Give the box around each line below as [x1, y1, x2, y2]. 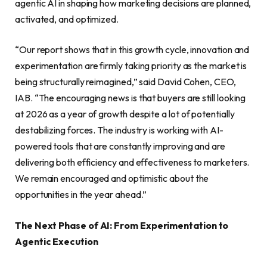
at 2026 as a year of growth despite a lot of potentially [15, 108, 235, 120]
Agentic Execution [15, 235, 98, 247]
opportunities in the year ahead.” [15, 188, 147, 201]
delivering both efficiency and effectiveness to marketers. [15, 156, 250, 169]
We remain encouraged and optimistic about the [15, 172, 209, 185]
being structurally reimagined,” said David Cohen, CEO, [15, 76, 236, 88]
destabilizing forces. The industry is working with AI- [15, 124, 223, 136]
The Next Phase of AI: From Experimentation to [15, 219, 229, 231]
